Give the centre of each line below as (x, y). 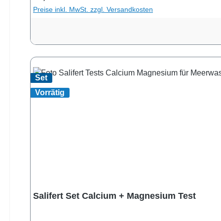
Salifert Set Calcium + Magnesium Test (114, 196)
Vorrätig (50, 92)
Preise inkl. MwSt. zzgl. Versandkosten (93, 9)
